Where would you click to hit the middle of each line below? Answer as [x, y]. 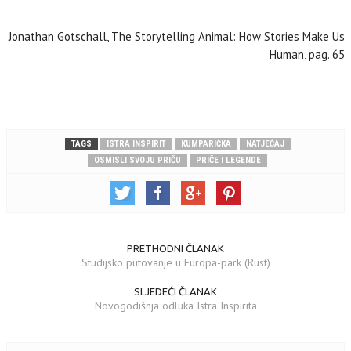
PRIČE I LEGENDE [228, 160]
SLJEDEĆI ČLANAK [175, 291]
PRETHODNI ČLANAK [175, 248]
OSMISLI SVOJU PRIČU [138, 160]
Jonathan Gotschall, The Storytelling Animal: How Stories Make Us [177, 36]
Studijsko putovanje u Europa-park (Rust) [175, 262]
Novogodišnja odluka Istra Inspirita [175, 306]
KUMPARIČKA [206, 144]
